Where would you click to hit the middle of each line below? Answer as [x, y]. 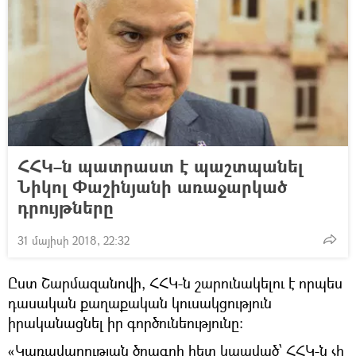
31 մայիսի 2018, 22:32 [74, 240]
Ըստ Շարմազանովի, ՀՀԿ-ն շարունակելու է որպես [175, 282]
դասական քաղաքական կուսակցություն [140, 302]
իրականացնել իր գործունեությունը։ [126, 322]
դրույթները [66, 207]
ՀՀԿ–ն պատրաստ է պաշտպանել [160, 165]
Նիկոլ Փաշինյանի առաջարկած [152, 186]
